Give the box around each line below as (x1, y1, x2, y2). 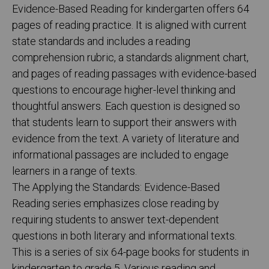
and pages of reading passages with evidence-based (12, 66, 256, 83)
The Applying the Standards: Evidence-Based (12, 180, 220, 196)
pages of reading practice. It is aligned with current (12, 17, 247, 34)
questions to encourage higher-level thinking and (12, 82, 235, 99)
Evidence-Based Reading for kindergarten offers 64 (12, 1, 249, 18)
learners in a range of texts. (12, 163, 137, 180)
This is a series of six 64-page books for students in (12, 244, 249, 261)
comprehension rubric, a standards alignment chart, (12, 50, 249, 67)
